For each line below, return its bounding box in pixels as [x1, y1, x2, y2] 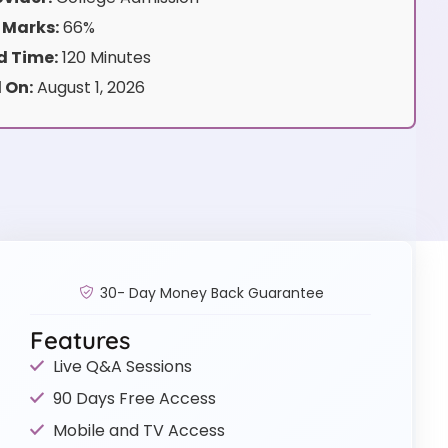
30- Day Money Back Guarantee [99, 282, 324, 303]
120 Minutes [57, 46, 151, 70]
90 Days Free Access [52, 386, 216, 410]
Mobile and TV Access [52, 418, 225, 442]
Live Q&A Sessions [52, 354, 192, 378]
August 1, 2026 [32, 76, 145, 100]
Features [30, 324, 131, 355]
